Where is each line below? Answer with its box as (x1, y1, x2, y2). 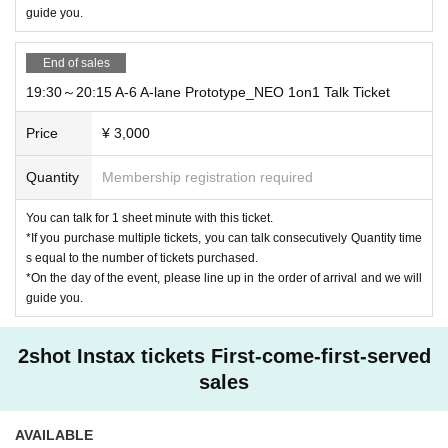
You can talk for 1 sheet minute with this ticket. (26, 210, 273, 225)
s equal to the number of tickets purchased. (26, 250, 258, 265)
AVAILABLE (15, 426, 93, 443)
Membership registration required (102, 168, 313, 185)
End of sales (42, 55, 110, 70)
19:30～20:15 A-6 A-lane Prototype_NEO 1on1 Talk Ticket (26, 83, 390, 100)
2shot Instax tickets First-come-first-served (17, 344, 431, 367)
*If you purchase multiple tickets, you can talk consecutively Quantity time (26, 230, 422, 245)
